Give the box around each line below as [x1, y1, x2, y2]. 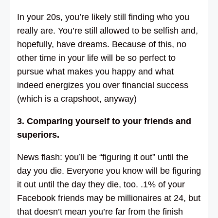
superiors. [17, 129, 59, 140]
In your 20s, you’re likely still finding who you [17, 12, 189, 22]
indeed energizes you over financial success [17, 80, 188, 90]
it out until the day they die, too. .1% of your [17, 179, 185, 189]
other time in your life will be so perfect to [17, 53, 176, 63]
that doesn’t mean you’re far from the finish [17, 206, 183, 217]
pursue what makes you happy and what [17, 66, 174, 76]
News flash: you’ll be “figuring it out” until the [17, 152, 188, 162]
